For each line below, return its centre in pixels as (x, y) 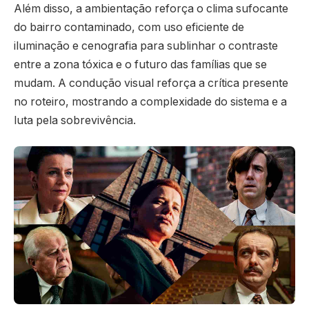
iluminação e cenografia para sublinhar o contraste (146, 46)
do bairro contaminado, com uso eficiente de (129, 27)
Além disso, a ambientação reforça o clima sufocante (151, 8)
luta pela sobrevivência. (75, 120)
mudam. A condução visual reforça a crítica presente (151, 83)
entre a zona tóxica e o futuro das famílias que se (140, 64)
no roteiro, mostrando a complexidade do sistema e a (150, 101)
